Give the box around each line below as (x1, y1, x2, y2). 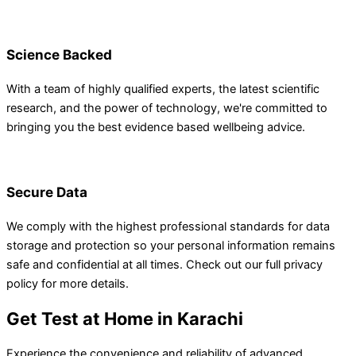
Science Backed (6, 46, 112, 64)
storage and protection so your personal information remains (6, 238, 335, 253)
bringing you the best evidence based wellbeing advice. (6, 120, 305, 135)
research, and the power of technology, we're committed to (6, 101, 327, 116)
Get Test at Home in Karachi (6, 308, 243, 330)
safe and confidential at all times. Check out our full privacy (6, 257, 323, 273)
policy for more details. (6, 277, 129, 292)
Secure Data (6, 184, 87, 201)
